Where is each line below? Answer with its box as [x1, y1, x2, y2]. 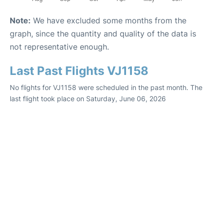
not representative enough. [10, 42, 109, 52]
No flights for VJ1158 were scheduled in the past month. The [10, 83, 202, 92]
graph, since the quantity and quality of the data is [10, 29, 196, 39]
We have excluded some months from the [31, 16, 186, 26]
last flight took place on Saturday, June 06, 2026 [10, 94, 166, 103]
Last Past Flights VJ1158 [10, 64, 148, 78]
